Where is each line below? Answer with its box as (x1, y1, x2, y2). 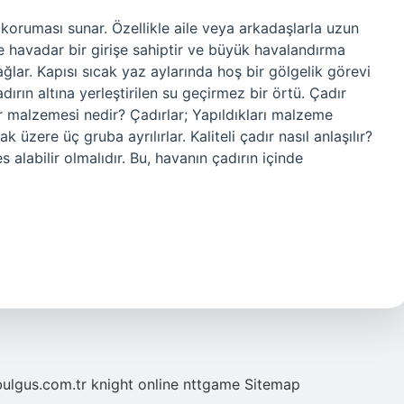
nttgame (183, 375, 240, 393)
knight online (91, 375, 179, 393)
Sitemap (244, 375, 300, 393)
